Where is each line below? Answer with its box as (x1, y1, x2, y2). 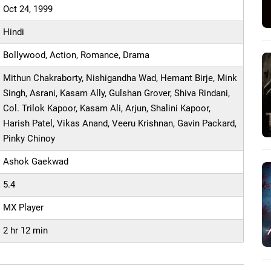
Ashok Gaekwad (3, 156, 69, 168)
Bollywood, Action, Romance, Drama (3, 50, 150, 61)
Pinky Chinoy (3, 133, 56, 145)
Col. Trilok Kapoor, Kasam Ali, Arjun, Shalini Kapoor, (3, 103, 211, 114)
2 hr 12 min (3, 225, 48, 237)
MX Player (3, 202, 44, 214)
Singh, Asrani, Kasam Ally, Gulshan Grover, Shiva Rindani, (3, 88, 230, 99)
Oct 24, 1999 (3, 4, 53, 15)
